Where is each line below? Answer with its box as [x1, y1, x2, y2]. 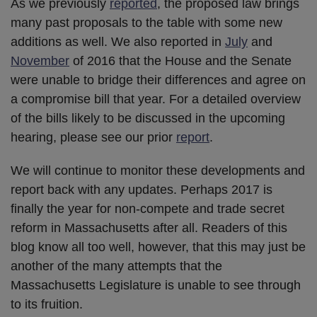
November [11, 54, 69, 69]
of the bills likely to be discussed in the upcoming [11, 111, 285, 126]
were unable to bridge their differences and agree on [11, 73, 306, 88]
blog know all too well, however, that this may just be [11, 240, 306, 255]
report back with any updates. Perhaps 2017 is [11, 183, 272, 197]
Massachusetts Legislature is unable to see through [11, 278, 301, 293]
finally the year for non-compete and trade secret [11, 202, 284, 217]
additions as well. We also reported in [11, 35, 225, 50]
